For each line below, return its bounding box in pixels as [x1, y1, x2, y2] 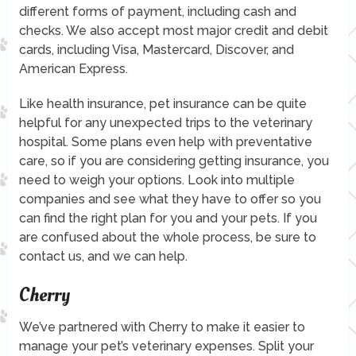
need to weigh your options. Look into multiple [18, 172, 295, 188]
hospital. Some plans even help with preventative [18, 133, 312, 149]
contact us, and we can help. [18, 248, 188, 264]
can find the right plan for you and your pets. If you [18, 210, 317, 226]
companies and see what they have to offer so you [18, 191, 321, 207]
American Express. [18, 60, 128, 76]
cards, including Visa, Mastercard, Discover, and [18, 41, 294, 57]
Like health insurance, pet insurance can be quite [18, 95, 307, 111]
